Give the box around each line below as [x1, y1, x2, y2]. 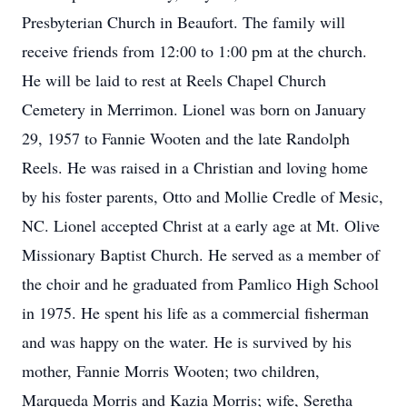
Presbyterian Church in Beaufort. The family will [22, 11, 345, 33]
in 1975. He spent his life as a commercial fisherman [22, 302, 369, 323]
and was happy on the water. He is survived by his [22, 331, 352, 352]
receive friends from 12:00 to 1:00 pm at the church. [22, 40, 367, 62]
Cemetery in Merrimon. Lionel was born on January [22, 98, 366, 120]
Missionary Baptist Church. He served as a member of [22, 243, 380, 265]
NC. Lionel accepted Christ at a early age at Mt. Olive [22, 214, 380, 236]
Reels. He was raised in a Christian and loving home [22, 156, 368, 178]
